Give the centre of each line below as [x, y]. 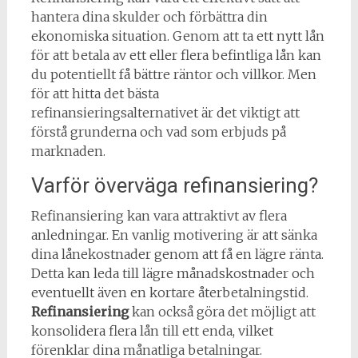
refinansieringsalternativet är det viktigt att [165, 112]
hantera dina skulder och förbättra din [149, 16]
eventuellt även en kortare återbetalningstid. [169, 292]
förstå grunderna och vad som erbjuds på [158, 131]
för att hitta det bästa [95, 93]
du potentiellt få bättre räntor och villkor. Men [173, 74]
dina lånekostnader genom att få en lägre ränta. [177, 254]
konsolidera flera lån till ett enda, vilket [152, 330]
